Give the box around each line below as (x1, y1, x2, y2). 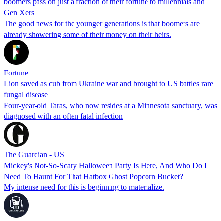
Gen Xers (4, 8, 34, 17)
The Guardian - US (4, 150, 64, 159)
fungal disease (4, 90, 48, 99)
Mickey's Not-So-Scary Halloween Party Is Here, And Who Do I (4, 161, 207, 170)
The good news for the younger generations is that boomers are (4, 19, 200, 28)
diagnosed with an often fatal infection (4, 111, 123, 120)
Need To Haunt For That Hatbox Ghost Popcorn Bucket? (4, 172, 183, 181)
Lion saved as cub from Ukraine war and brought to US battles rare (4, 79, 213, 88)
